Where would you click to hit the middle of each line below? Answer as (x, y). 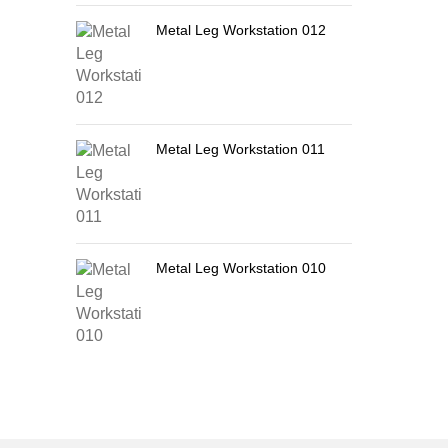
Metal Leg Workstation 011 (240, 149)
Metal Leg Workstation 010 (241, 268)
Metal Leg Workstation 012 (241, 30)
